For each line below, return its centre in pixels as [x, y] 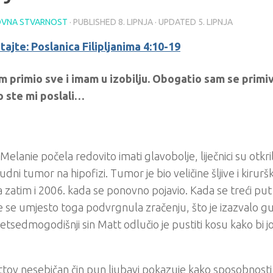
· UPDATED [175, 22]
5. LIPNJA [215, 22]
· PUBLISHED [94, 22]
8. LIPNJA [136, 22]
